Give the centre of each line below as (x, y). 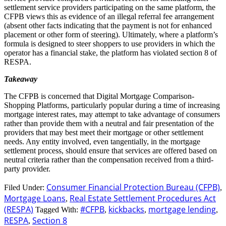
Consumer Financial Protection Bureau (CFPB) (133, 187)
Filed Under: (25, 187)
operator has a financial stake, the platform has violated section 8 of (110, 52)
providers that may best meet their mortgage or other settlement (104, 132)
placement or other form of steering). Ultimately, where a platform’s (111, 34)
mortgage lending (182, 209)
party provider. (27, 168)
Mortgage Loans (35, 198)
